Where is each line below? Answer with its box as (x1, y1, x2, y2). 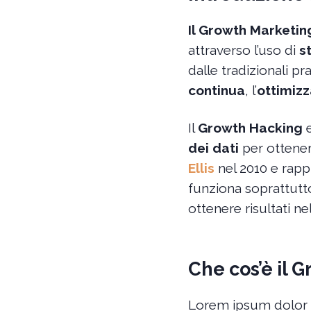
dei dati (187, 140, 239, 155)
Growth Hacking (197, 119, 303, 135)
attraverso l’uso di (187, 42, 299, 58)
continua (187, 82, 245, 98)
